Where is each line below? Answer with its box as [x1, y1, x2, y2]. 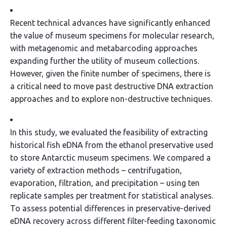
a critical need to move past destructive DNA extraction [10, 82, 213, 91]
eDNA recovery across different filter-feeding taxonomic [10, 216, 216, 225]
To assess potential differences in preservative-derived [10, 204, 211, 213]
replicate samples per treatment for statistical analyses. [10, 191, 213, 200]
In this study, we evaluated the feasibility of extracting [10, 128, 208, 137]
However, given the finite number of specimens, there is [10, 69, 211, 78]
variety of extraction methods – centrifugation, [10, 166, 182, 175]
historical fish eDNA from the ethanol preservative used [10, 140, 213, 149]
